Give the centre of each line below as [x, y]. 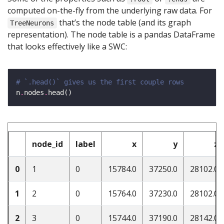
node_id [47, 144]
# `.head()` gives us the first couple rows [100, 82]
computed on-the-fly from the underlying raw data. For [110, 10]
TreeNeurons [32, 23]
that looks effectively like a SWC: [67, 46]
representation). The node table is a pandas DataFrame [111, 34]
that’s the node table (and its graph [124, 22]
